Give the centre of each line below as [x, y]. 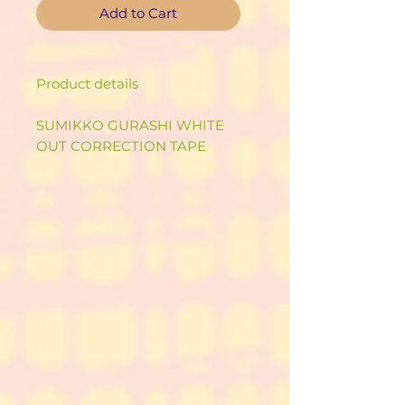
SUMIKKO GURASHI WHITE [130, 126]
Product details [87, 84]
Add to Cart [138, 14]
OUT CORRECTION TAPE [121, 146]
